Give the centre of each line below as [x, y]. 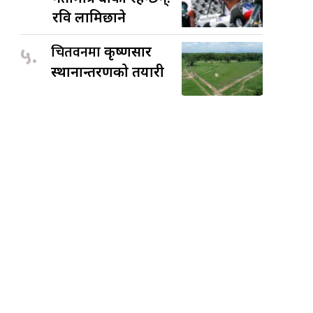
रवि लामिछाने [89, 17]
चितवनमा [78, 52]
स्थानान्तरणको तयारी [108, 71]
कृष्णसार [128, 51]
